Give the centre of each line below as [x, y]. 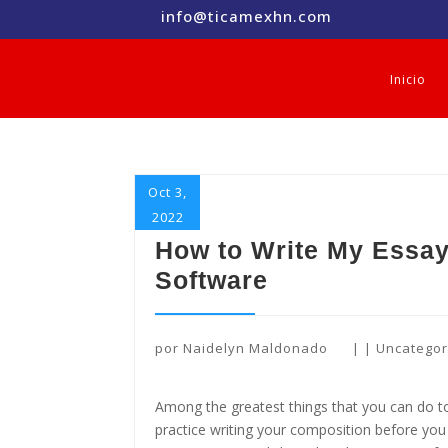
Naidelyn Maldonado [256, 348]
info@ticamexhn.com [246, 16]
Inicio [408, 79]
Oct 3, [168, 192]
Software [212, 280]
